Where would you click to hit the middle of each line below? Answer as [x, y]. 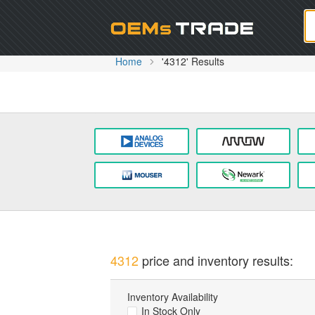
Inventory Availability [172, 297]
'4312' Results [193, 61]
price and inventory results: [216, 260]
